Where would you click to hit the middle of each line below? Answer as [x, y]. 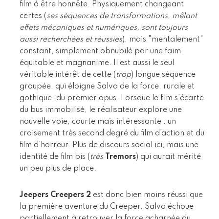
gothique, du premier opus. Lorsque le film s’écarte [112, 98]
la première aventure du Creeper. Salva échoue [107, 207]
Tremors [120, 157]
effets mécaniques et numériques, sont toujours [104, 28]
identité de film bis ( [55, 157]
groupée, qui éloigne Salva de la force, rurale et [107, 86]
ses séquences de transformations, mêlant [122, 16]
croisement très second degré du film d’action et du [112, 133]
